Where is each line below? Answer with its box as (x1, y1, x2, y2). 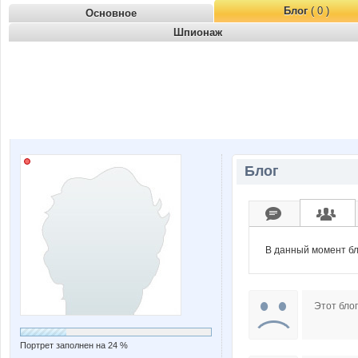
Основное (86, 7, 137, 19)
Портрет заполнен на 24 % (20, 340, 128, 350)
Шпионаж (173, 26, 222, 38)
